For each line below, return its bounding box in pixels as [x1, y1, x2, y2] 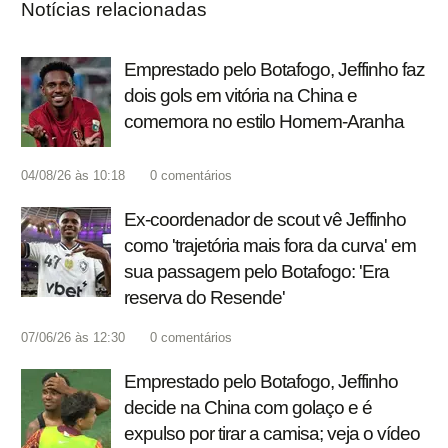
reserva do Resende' [124, 287, 285, 309]
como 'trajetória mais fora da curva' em [124, 235, 416, 257]
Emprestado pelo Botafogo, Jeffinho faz [124, 59, 425, 81]
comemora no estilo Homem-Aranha [124, 111, 404, 133]
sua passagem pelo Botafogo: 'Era [124, 261, 389, 283]
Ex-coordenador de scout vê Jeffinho [124, 209, 406, 231]
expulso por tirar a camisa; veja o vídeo [124, 423, 420, 445]
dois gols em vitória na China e [124, 85, 357, 107]
